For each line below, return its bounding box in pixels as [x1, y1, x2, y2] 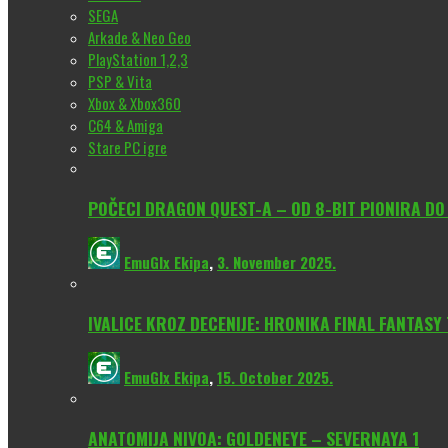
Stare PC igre [88, 136, 167, 159]
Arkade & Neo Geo [88, 26, 191, 49]
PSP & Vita [88, 70, 152, 93]
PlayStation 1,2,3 [88, 48, 188, 71]
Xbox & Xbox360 [88, 92, 181, 115]
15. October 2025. [217, 366, 333, 389]
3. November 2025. [217, 251, 336, 274]
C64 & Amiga [88, 114, 163, 137]
